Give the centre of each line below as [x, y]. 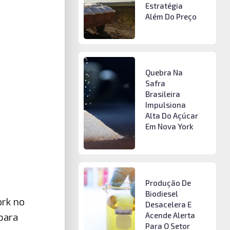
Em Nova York [169, 127]
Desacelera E [168, 204]
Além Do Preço [171, 16]
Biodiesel [161, 193]
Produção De [168, 183]
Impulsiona [165, 105]
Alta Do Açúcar [171, 116]
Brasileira [162, 94]
